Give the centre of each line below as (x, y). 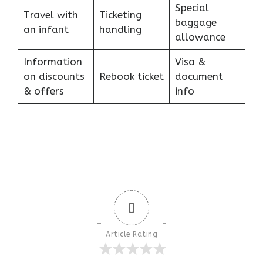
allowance (200, 37)
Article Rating (131, 234)
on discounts (54, 77)
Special (192, 8)
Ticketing (120, 15)
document (199, 77)
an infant (46, 30)
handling (120, 30)
